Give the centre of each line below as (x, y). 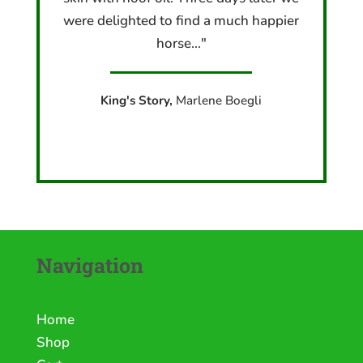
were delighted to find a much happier (181, 20)
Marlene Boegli (219, 100)
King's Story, (139, 100)
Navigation (90, 266)
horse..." (181, 43)
